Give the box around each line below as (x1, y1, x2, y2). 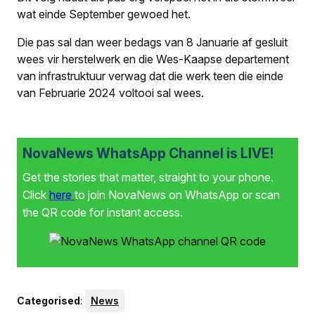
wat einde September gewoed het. (17, 6, 191, 21)
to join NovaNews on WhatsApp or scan (75, 187, 280, 202)
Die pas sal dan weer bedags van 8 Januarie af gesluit (17, 34, 288, 49)
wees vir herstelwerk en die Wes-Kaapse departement (17, 51, 289, 66)
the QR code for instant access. (22, 205, 183, 219)
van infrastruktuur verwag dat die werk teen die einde (17, 68, 283, 83)
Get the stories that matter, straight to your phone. (22, 169, 274, 184)
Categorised (17, 294, 80, 307)
